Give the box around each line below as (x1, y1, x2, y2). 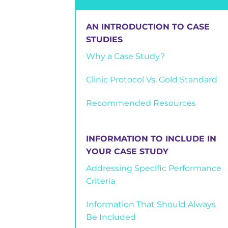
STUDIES (86, 35, 123, 44)
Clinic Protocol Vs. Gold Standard (86, 74, 217, 84)
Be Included (86, 212, 136, 222)
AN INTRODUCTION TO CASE (86, 22, 210, 32)
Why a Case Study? (86, 51, 165, 61)
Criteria (86, 176, 115, 186)
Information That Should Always (86, 199, 216, 210)
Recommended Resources (86, 98, 196, 108)
